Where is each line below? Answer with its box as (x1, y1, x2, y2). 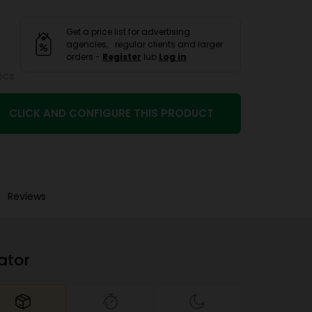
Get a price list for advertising (65, 25, 190, 38)
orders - (65, 50, 102, 63)
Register (102, 50, 141, 63)
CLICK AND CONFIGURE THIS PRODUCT (9, 106, 214, 120)
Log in (158, 50, 187, 63)
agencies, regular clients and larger (65, 38, 223, 50)
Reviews (8, 189, 46, 203)
